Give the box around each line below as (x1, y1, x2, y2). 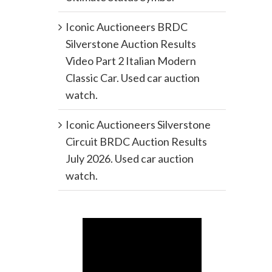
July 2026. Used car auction (65, 152, 194, 166)
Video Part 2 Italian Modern (65, 54, 196, 68)
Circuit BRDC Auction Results (65, 135, 207, 149)
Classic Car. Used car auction (65, 71, 200, 85)
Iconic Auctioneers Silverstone (65, 118, 211, 132)
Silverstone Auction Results (65, 37, 196, 51)
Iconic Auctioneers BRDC (65, 20, 188, 34)
